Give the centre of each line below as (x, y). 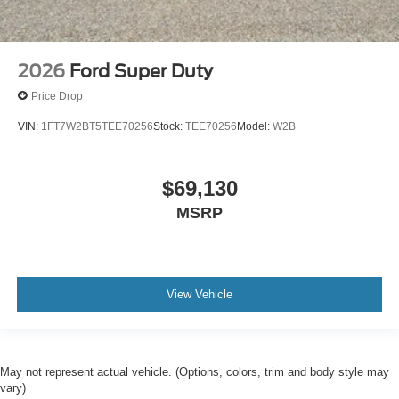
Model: (255, 127)
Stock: (169, 127)
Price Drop (57, 96)
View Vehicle (199, 295)
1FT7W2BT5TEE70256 (97, 127)
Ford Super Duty (141, 72)
